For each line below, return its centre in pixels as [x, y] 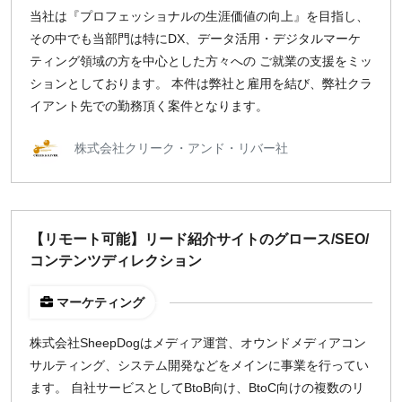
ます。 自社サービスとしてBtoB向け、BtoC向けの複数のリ [197, 388]
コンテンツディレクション [116, 261]
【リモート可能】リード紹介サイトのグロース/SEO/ [199, 239]
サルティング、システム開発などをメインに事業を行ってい [199, 365]
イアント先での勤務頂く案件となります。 [149, 106]
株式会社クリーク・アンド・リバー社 [181, 148]
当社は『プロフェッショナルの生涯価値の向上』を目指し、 [199, 16]
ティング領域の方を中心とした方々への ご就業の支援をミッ [201, 61]
